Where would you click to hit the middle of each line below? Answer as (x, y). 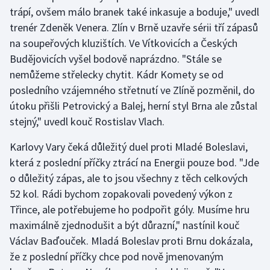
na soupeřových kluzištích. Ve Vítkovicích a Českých (124, 43)
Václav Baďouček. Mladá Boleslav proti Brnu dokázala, (131, 240)
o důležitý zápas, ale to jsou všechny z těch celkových (129, 178)
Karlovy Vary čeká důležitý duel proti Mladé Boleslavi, (129, 146)
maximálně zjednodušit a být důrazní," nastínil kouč (124, 225)
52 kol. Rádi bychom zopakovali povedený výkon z (121, 193)
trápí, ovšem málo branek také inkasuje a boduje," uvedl (134, 11)
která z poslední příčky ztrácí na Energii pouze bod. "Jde (134, 162)
